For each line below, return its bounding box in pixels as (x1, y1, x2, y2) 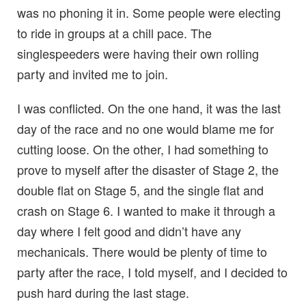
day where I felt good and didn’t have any (17, 222, 241, 240)
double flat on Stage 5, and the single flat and (17, 181, 264, 199)
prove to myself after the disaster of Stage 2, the (17, 161, 279, 179)
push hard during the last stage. (17, 283, 189, 302)
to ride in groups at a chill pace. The (17, 24, 212, 42)
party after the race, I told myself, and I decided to (17, 263, 288, 281)
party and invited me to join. (17, 65, 168, 83)
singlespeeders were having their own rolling (17, 44, 259, 63)
